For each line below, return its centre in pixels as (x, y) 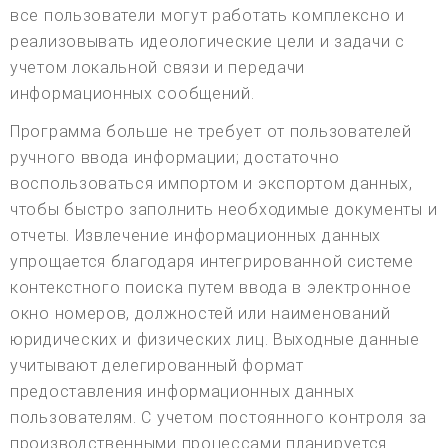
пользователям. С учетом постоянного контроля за (218, 417)
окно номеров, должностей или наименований (200, 313)
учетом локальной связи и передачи (158, 67)
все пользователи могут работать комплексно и (207, 15)
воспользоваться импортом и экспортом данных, (211, 183)
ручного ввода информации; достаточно (175, 157)
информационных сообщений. (132, 93)
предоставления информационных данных (182, 391)
